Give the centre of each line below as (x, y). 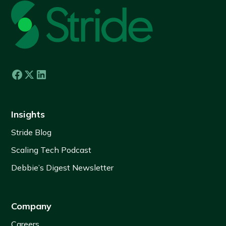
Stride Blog (32, 132)
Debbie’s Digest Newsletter (63, 168)
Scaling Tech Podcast (51, 150)
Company (32, 206)
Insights (28, 115)
